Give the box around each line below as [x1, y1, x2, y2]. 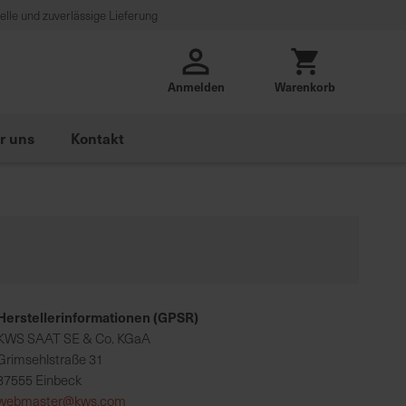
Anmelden [167, 78, 225, 95]
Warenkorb [274, 78, 335, 95]
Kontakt [71, 128, 124, 148]
